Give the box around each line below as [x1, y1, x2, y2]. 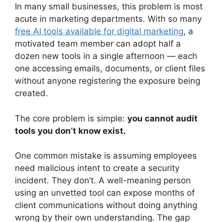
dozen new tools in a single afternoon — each [15, 51, 197, 61]
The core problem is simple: [15, 113, 127, 123]
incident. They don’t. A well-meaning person [15, 175, 191, 186]
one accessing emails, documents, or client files [15, 63, 205, 74]
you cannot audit [127, 113, 198, 123]
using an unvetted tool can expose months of [15, 188, 195, 198]
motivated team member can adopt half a [15, 39, 181, 49]
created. [15, 88, 48, 99]
